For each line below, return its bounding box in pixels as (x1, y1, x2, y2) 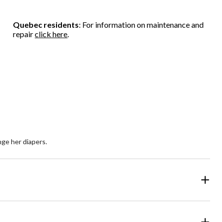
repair (13, 29, 35, 39)
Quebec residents (13, 20, 79, 30)
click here (35, 29, 68, 39)
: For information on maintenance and (79, 20, 204, 30)
